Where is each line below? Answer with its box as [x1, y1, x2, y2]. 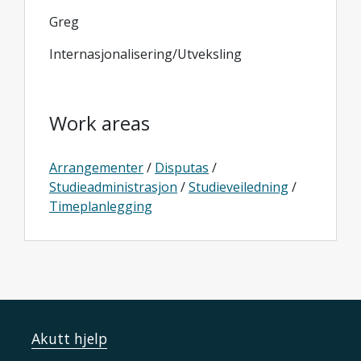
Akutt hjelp [31, 329, 107, 348]
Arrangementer [49, 159, 143, 176]
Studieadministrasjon [49, 178, 177, 196]
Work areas [49, 110, 150, 136]
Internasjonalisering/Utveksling [49, 45, 242, 63]
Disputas [155, 159, 209, 176]
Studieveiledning [189, 178, 288, 196]
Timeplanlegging [49, 197, 152, 215]
